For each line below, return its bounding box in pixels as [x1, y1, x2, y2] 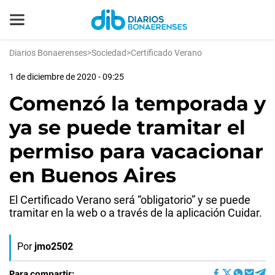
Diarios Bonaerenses [9, 48, 87, 58]
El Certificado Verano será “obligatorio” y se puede [9, 193, 250, 206]
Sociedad [91, 48, 126, 58]
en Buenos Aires [9, 163, 176, 187]
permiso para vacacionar [9, 139, 263, 163]
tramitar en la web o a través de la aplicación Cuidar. [9, 206, 262, 219]
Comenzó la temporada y [9, 91, 266, 115]
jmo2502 [34, 241, 73, 252]
